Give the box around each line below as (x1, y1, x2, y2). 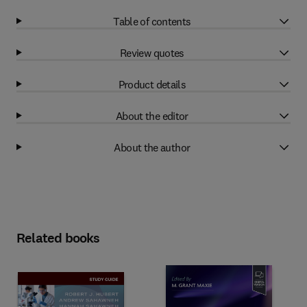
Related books (16, 229, 100, 247)
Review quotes (120, 45, 184, 60)
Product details (118, 77, 186, 91)
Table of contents (113, 14, 191, 28)
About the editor (115, 108, 188, 123)
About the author (114, 140, 191, 154)
